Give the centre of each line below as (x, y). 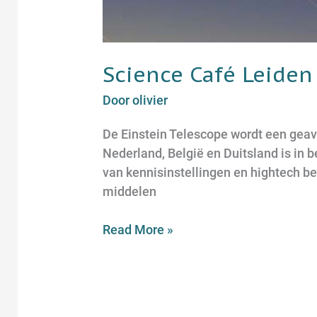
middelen (130, 192)
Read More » (138, 230)
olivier (150, 100)
